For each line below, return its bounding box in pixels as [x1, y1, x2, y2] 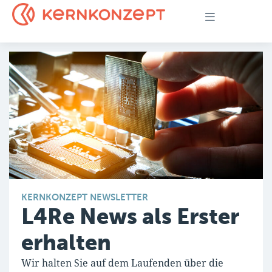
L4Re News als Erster [21, 204, 239, 229]
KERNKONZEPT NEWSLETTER [21, 192, 148, 202]
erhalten [21, 230, 111, 255]
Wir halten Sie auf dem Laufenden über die [21, 256, 223, 270]
